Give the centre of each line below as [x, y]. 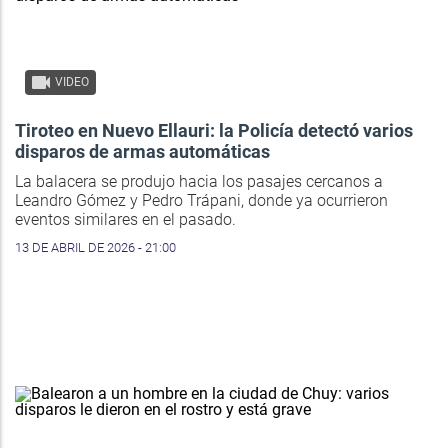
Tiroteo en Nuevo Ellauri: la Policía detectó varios [214, 131]
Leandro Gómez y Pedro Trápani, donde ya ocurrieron [201, 201]
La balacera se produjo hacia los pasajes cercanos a [199, 182]
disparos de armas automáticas [142, 152]
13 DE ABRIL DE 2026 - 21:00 [95, 248]
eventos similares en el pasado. [125, 220]
